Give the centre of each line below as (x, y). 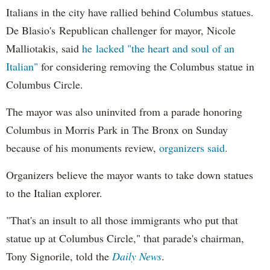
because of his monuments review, (83, 147)
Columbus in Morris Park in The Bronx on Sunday (117, 129)
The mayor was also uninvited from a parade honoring (124, 111)
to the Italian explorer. (54, 193)
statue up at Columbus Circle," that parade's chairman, (125, 238)
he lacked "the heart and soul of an (158, 48)
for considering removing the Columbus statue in (148, 66)
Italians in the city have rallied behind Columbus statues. (130, 12)
